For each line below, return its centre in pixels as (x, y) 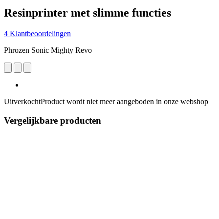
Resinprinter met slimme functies (88, 12)
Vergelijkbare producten (53, 120)
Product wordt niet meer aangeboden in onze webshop (124, 101)
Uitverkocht (22, 101)
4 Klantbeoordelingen (37, 33)
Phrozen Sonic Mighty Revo (48, 50)
